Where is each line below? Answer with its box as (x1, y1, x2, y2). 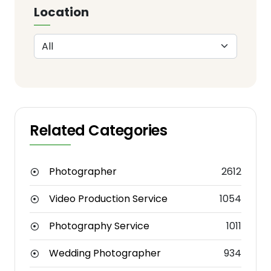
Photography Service (49, 219, 149, 233)
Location (34, 4, 89, 21)
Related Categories (30, 120, 168, 141)
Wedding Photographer (49, 246, 161, 261)
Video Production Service (49, 192, 168, 206)
